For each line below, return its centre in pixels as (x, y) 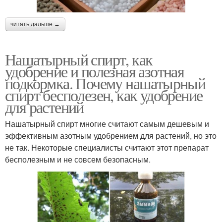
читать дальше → (35, 24)
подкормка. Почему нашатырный (105, 83)
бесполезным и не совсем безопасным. (78, 159)
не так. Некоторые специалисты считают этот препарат (107, 147)
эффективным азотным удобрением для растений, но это (111, 135)
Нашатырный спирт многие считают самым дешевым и (107, 123)
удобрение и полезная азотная (95, 71)
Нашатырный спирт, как (79, 59)
